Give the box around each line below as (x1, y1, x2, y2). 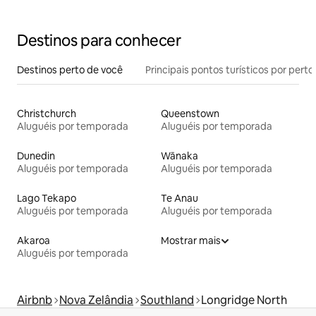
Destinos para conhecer (17, 30, 181, 51)
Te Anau (161, 191, 198, 205)
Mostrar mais (161, 233, 221, 247)
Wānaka (161, 149, 198, 162)
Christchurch (17, 107, 76, 120)
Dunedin (17, 149, 55, 162)
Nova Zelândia (59, 292, 133, 308)
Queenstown (161, 107, 219, 120)
